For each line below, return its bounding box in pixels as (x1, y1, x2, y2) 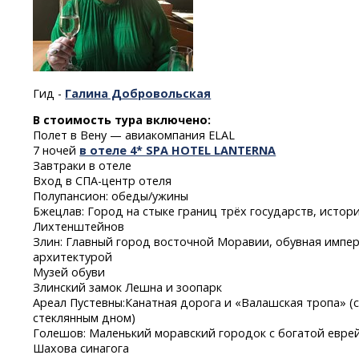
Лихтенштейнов (33, 219, 125, 235)
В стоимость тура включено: (33, 112, 212, 128)
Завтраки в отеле (33, 158, 132, 174)
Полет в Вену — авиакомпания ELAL (33, 127, 236, 143)
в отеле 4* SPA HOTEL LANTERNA (79, 143, 276, 159)
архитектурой (33, 249, 113, 265)
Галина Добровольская (65, 86, 212, 102)
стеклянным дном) (33, 310, 136, 326)
